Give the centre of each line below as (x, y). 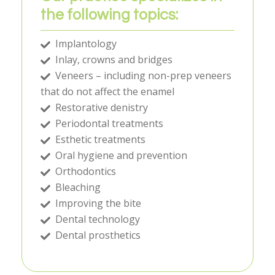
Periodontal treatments (108, 124)
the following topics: (109, 15)
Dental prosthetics (97, 235)
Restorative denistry (100, 108)
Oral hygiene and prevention (120, 156)
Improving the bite (97, 203)
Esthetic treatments (99, 140)
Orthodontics (84, 172)
